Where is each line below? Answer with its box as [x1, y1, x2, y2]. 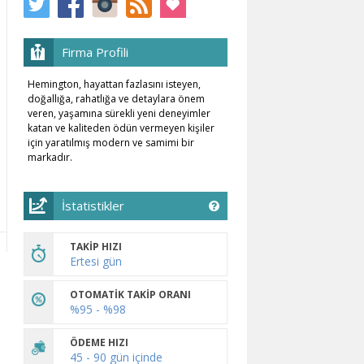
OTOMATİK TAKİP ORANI [70, 287, 191, 301]
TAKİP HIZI [70, 239, 122, 253]
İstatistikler [62, 197, 124, 214]
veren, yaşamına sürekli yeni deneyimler [28, 106, 210, 120]
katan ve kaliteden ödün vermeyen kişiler [28, 120, 214, 135]
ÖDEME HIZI [70, 335, 128, 349]
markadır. [28, 149, 72, 164]
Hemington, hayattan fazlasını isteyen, [28, 76, 201, 91]
